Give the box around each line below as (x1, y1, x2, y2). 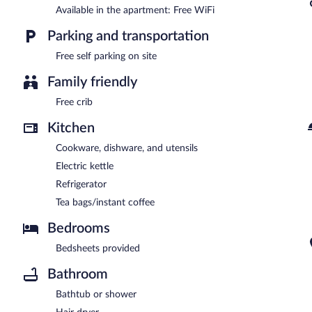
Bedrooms (47, 221, 110, 235)
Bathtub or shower (56, 289, 136, 299)
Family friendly (47, 75, 137, 89)
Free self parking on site (56, 51, 157, 61)
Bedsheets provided (56, 243, 140, 253)
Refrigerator (56, 179, 107, 189)
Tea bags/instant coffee (56, 197, 155, 208)
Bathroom (47, 267, 108, 281)
